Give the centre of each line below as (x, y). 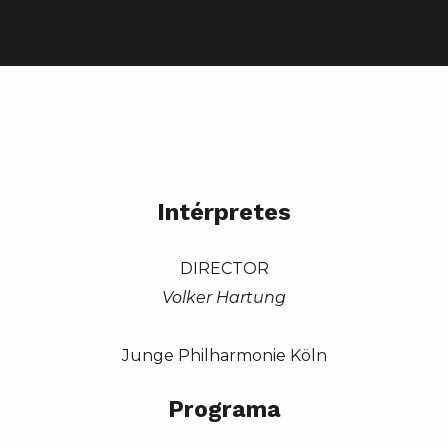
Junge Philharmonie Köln (224, 355)
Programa (224, 409)
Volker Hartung (224, 297)
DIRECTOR (224, 268)
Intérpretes (224, 211)
